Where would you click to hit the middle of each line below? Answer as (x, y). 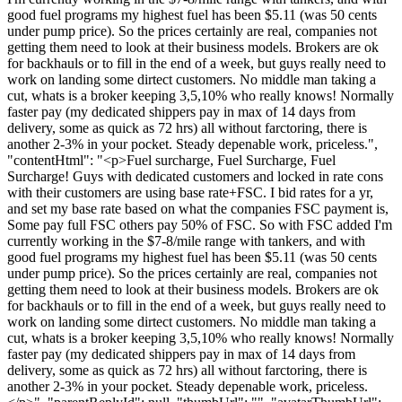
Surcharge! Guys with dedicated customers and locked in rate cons (195, 176)
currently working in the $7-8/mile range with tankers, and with (186, 240)
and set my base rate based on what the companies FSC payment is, (198, 208)
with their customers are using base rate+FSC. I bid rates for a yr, (190, 192)
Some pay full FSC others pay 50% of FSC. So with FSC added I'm (200, 224)
